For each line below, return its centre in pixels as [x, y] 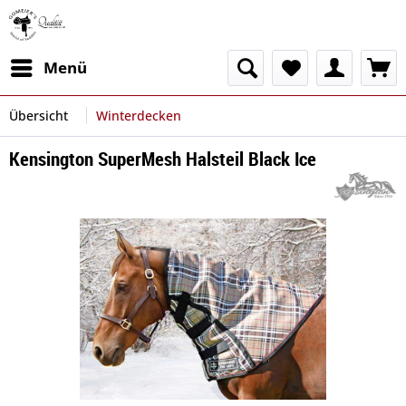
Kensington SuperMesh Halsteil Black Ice [163, 159]
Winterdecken [139, 116]
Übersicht [39, 116]
